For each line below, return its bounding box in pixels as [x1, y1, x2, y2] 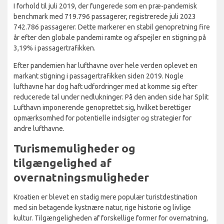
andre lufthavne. [13, 124, 64, 133]
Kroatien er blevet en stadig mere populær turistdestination [13, 193, 197, 201]
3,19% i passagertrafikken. [13, 44, 95, 52]
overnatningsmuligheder [13, 171, 149, 184]
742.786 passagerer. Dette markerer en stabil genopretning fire [13, 23, 210, 31]
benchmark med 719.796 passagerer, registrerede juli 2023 [13, 12, 196, 21]
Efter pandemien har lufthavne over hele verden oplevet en [13, 61, 197, 70]
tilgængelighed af [13, 156, 111, 169]
